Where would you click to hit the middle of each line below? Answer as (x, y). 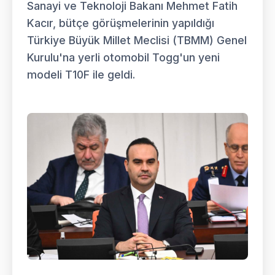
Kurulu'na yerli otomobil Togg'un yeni (123, 57)
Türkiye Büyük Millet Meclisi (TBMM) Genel (137, 40)
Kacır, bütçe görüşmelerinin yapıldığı (121, 23)
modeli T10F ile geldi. (81, 74)
